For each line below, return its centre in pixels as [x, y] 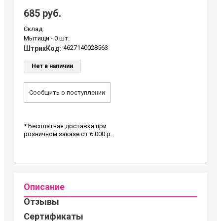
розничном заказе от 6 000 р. [68, 134]
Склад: [34, 29]
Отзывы [41, 202]
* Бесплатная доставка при [65, 126]
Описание [44, 187]
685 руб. [42, 14]
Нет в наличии [52, 66]
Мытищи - [38, 38]
